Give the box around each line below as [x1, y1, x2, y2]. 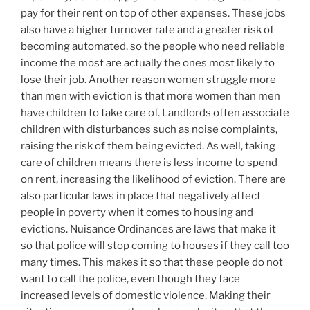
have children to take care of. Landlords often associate [21, 107, 289, 120]
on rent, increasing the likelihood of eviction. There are [21, 173, 286, 186]
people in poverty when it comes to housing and [21, 206, 253, 219]
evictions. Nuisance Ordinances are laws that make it [21, 223, 276, 236]
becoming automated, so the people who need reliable [21, 40, 285, 53]
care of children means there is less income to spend [21, 156, 277, 170]
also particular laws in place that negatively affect [21, 190, 261, 203]
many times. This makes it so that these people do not [21, 256, 283, 269]
